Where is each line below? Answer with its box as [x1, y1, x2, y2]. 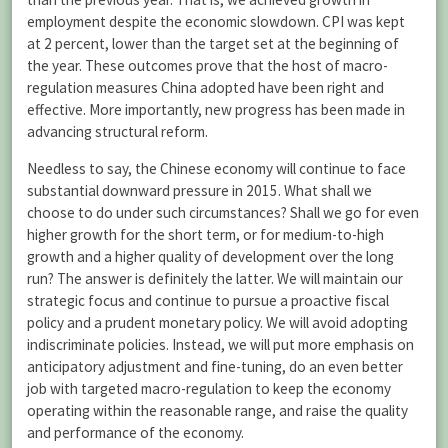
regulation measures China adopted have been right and [27, 78, 384, 98]
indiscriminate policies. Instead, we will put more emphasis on [27, 335, 414, 355]
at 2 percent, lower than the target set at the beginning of [27, 34, 399, 54]
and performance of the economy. [27, 423, 244, 443]
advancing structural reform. [27, 122, 208, 142]
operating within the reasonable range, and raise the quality [27, 401, 408, 421]
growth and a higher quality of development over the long [27, 247, 394, 267]
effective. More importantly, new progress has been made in [27, 100, 405, 120]
